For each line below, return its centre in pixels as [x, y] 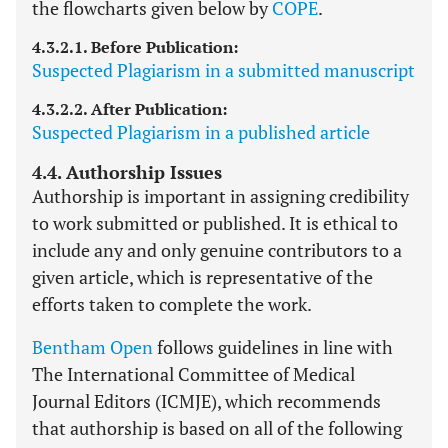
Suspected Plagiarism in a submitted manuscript [223, 70]
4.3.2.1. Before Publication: [135, 47]
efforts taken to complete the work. [172, 304]
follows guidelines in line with [273, 347]
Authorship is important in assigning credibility [220, 196]
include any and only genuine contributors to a [217, 250]
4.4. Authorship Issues [127, 172]
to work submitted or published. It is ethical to [215, 223]
